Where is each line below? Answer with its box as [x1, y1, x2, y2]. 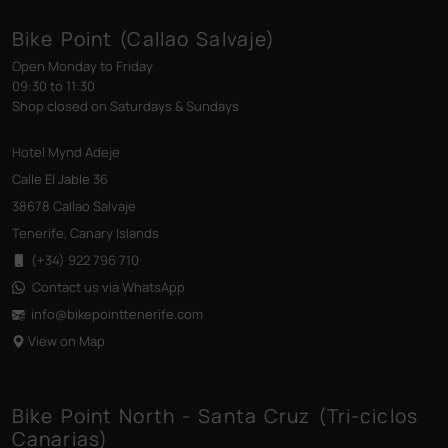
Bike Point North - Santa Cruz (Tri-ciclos [12, 403, 418, 430]
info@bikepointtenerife [31, 305, 174, 324]
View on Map [28, 332, 105, 351]
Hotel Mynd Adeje [12, 143, 120, 162]
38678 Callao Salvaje [12, 197, 136, 216]
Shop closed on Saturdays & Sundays [12, 97, 239, 116]
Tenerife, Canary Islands [12, 224, 159, 243]
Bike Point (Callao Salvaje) [12, 26, 276, 53]
